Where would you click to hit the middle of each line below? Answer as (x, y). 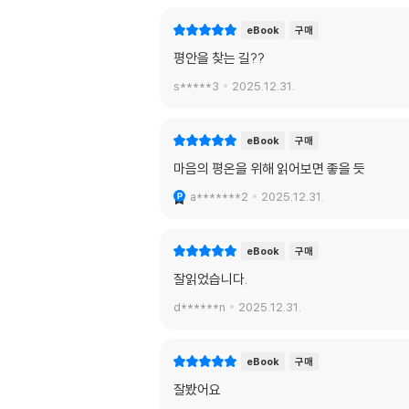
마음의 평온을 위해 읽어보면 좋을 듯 (269, 168)
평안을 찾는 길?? (219, 58)
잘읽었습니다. (210, 279)
